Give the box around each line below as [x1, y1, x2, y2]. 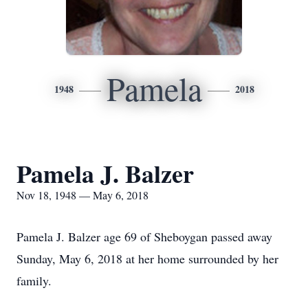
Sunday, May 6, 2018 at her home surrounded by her [16, 250, 278, 267]
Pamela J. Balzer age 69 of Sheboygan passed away [16, 228, 272, 245]
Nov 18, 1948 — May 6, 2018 [16, 188, 148, 202]
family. [16, 272, 52, 289]
